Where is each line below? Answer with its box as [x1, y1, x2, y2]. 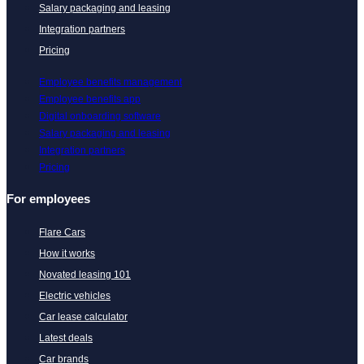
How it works [39, 248, 95, 260]
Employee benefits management [39, 76, 182, 89]
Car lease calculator [39, 311, 128, 323]
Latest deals [39, 332, 93, 344]
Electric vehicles [39, 290, 110, 302]
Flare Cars [39, 227, 85, 239]
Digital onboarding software [39, 110, 161, 123]
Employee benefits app [39, 93, 141, 106]
